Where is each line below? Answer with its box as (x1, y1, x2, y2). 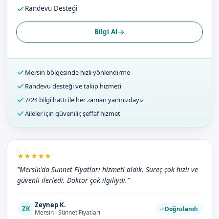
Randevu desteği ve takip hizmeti (25, 82, 121, 90)
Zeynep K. (35, 200, 66, 209)
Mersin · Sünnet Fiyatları (35, 208, 100, 217)
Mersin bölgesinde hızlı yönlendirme (25, 68, 130, 77)
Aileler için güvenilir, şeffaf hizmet (25, 109, 120, 118)
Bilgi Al (94, 27, 117, 36)
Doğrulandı (165, 204, 198, 213)
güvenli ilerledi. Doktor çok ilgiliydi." (17, 175, 130, 185)
